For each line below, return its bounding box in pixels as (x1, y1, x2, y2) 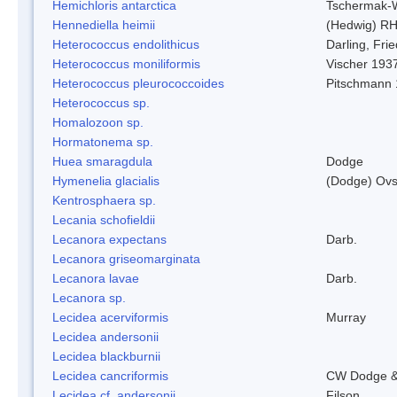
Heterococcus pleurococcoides (52, 75, 224, 90)
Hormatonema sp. (52, 134, 153, 149)
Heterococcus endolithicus (52, 36, 199, 51)
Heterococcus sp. (52, 95, 150, 110)
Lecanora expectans (52, 231, 167, 246)
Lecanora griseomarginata (52, 251, 200, 266)
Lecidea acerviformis (52, 309, 168, 324)
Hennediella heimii (52, 17, 155, 32)
